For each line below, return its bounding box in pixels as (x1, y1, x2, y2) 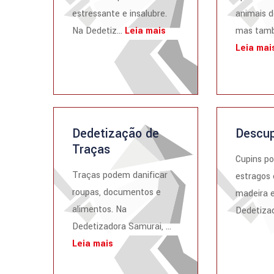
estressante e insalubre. (72, 7, 167, 20)
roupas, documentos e (72, 186, 161, 199)
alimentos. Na (72, 203, 127, 216)
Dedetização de (72, 125, 159, 143)
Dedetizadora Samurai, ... (72, 220, 171, 233)
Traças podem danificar (72, 169, 168, 182)
